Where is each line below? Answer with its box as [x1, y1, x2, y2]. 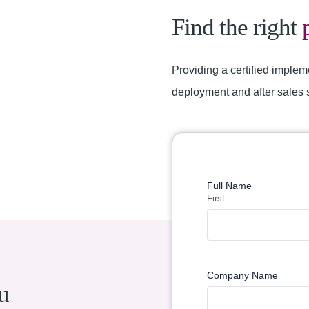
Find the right [172, 14, 302, 41]
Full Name [207, 180, 252, 191]
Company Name [207, 270, 278, 281]
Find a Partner [189, 152, 259, 164]
